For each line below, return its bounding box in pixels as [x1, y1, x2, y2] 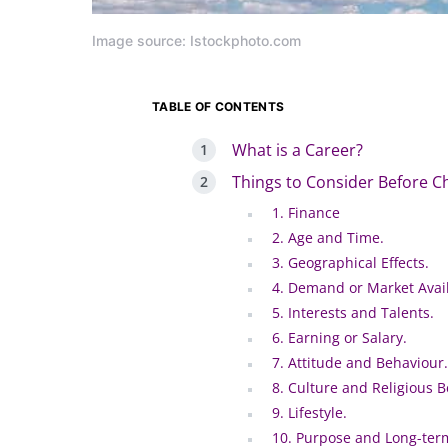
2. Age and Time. [272, 228, 384, 248]
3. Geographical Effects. [272, 253, 429, 273]
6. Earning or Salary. [272, 328, 407, 348]
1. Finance [272, 203, 340, 223]
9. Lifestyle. [272, 403, 347, 423]
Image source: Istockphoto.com [92, 32, 301, 50]
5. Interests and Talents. [272, 303, 434, 323]
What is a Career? [232, 139, 363, 162]
